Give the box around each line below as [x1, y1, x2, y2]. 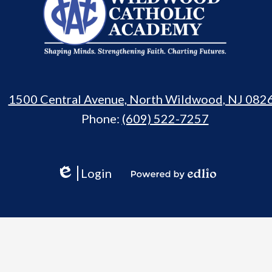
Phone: [81, 111, 122, 126]
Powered [130, 178, 168, 191]
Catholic [135, 13, 241, 48]
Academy [135, 48, 254, 83]
